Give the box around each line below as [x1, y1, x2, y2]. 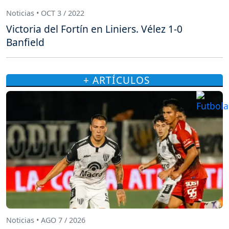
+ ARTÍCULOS [83, 73, 150, 87]
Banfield [6, 35, 44, 49]
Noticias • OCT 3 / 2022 [6, 8, 84, 18]
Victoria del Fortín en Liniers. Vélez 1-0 [6, 21, 182, 36]
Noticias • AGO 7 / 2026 [6, 215, 85, 225]
